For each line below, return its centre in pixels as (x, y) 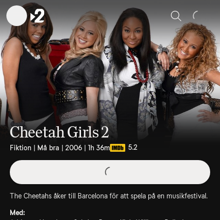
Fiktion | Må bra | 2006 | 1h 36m (60, 148)
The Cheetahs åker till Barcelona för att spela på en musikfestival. (109, 196)
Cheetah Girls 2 (59, 132)
